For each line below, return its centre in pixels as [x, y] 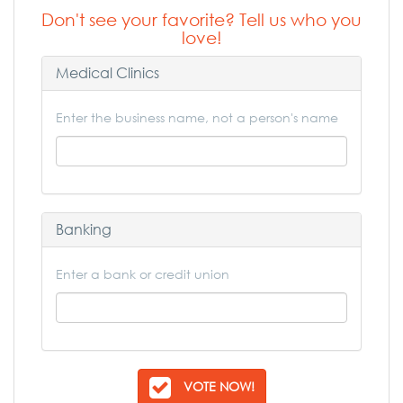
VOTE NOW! [219, 386]
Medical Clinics [107, 73]
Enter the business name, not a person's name [197, 117]
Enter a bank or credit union [143, 274]
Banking [84, 229]
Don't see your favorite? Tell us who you [201, 20]
